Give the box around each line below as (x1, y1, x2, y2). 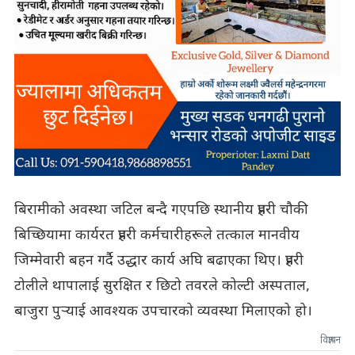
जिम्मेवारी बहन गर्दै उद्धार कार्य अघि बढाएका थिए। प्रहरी (13, 251, 303, 270)
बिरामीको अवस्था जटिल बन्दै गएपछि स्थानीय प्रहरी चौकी (13, 200, 308, 219)
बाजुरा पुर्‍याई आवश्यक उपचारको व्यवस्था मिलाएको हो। (13, 302, 312, 321)
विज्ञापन (320, 334, 342, 347)
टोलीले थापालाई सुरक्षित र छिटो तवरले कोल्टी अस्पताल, (13, 277, 310, 296)
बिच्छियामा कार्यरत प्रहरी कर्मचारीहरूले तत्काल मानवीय (13, 226, 300, 245)
